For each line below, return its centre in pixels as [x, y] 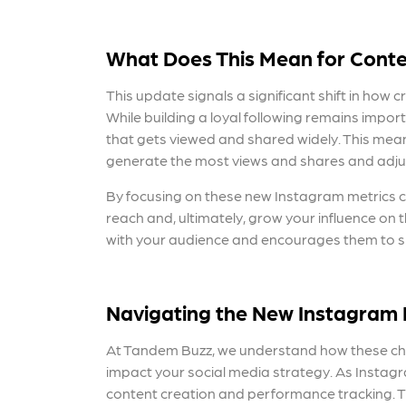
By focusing [145, 195]
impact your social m [174, 371]
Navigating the [177, 312]
